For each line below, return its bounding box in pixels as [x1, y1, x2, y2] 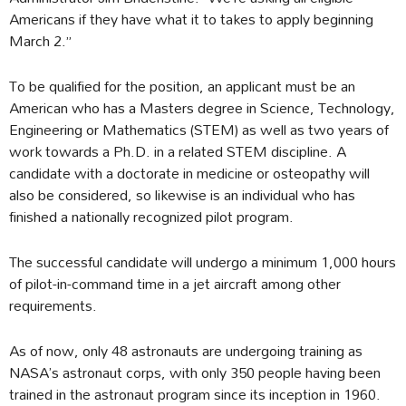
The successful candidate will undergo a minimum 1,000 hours [9, 246, 396, 277]
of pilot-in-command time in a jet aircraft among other [9, 268, 341, 299]
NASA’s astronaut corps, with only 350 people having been [9, 357, 381, 388]
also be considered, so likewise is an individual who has [9, 179, 355, 210]
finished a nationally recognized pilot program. [9, 201, 294, 232]
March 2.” [9, 25, 72, 56]
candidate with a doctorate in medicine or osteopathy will [9, 158, 370, 188]
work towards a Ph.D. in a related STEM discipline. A [9, 136, 346, 167]
